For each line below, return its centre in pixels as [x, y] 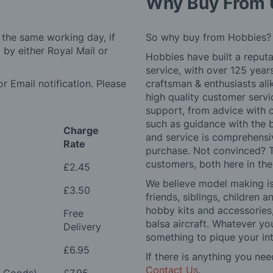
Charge [81, 131]
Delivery [82, 227]
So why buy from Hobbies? [208, 37]
